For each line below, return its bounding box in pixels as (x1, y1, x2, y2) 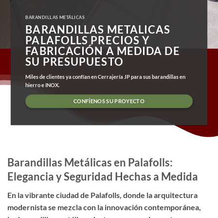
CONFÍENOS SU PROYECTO (73, 97, 145, 104)
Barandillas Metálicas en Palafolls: (7, 156, 173, 169)
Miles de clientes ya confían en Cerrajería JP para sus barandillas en (25, 73, 186, 80)
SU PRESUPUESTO (25, 54, 124, 68)
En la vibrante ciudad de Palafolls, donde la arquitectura (7, 190, 198, 200)
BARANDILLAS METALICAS (25, 22, 171, 36)
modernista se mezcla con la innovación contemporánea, (7, 202, 201, 212)
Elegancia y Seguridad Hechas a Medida (7, 170, 198, 183)
